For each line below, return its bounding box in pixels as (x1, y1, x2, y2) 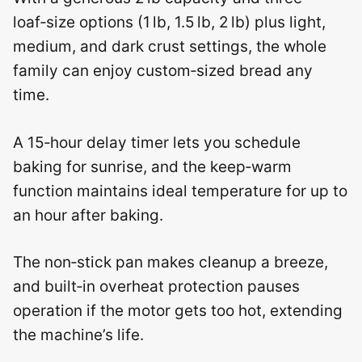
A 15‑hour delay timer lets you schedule (13, 133, 301, 152)
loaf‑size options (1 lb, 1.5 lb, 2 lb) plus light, (13, 13, 326, 32)
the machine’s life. (13, 326, 144, 344)
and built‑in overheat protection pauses (13, 277, 300, 296)
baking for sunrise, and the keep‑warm (13, 157, 292, 176)
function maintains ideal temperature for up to (13, 181, 347, 200)
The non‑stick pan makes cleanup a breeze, (13, 253, 328, 271)
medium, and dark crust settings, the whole (13, 37, 326, 56)
